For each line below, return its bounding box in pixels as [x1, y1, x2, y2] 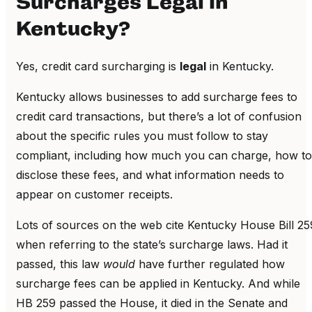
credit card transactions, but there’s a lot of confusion [16, 109, 302, 123]
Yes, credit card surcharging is [16, 58, 180, 73]
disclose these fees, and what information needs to [16, 167, 284, 182]
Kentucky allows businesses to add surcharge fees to [16, 89, 297, 104]
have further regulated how [135, 256, 285, 271]
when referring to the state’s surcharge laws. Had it [16, 237, 288, 251]
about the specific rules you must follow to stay [16, 128, 268, 143]
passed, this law [16, 256, 103, 271]
